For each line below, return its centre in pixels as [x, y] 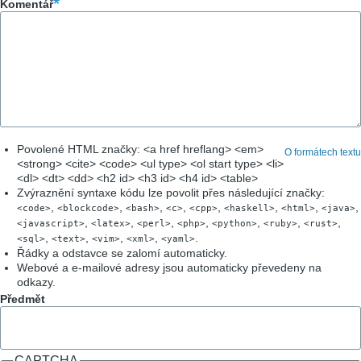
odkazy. [36, 282]
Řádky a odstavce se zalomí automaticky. [122, 253]
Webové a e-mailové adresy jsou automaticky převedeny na [169, 267]
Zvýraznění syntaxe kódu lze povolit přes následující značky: [171, 192]
